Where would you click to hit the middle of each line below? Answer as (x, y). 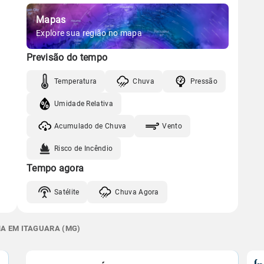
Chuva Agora (137, 192)
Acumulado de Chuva (90, 126)
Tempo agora (55, 168)
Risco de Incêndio (84, 148)
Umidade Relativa (84, 103)
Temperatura (76, 81)
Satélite (67, 192)
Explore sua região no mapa (89, 33)
